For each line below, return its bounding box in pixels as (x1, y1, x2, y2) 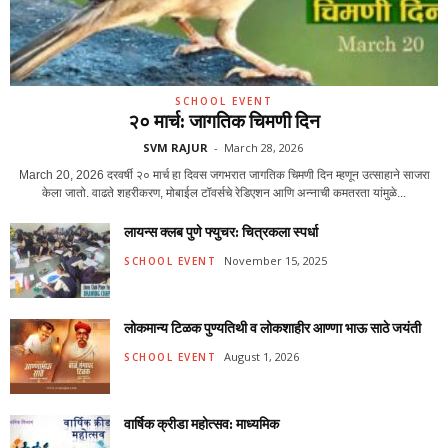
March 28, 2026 (223, 140, 303, 156)
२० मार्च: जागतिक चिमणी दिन (128, 109, 320, 134)
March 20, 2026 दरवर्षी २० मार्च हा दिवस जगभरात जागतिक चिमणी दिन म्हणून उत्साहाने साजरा (18, 168, 430, 183)
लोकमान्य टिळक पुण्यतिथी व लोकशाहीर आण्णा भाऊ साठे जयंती (124, 319, 421, 338)
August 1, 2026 (224, 348, 299, 364)
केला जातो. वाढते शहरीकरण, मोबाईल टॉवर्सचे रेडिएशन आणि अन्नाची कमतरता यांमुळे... (42, 186, 406, 201)
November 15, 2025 (224, 252, 327, 268)
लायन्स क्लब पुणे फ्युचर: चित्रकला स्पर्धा (124, 223, 318, 242)
